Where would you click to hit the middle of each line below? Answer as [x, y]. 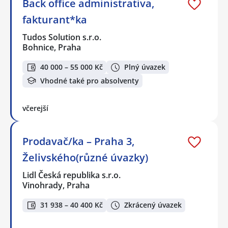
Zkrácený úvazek [153, 205]
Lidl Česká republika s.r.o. [72, 175]
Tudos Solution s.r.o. [62, 37]
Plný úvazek [145, 67]
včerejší [35, 108]
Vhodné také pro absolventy [90, 80]
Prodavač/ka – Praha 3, [78, 141]
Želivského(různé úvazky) [85, 157]
